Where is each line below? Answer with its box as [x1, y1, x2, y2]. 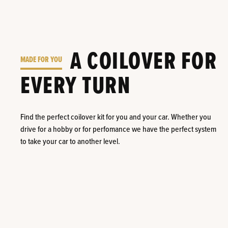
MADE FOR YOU [20, 54, 63, 65]
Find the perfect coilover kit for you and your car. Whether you [20, 112, 212, 123]
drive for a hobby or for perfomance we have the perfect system [20, 124, 217, 135]
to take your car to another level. [20, 136, 121, 148]
